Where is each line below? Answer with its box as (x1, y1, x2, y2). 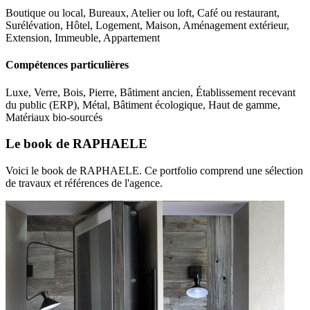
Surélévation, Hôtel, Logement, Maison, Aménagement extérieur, (6, 19, 289, 32)
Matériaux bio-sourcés (6, 111, 102, 123)
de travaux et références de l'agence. (6, 177, 163, 189)
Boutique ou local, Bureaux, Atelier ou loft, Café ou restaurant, (6, 7, 280, 19)
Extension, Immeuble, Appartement (6, 32, 160, 44)
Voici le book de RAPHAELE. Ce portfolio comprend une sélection (6, 165, 303, 176)
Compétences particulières (6, 59, 129, 71)
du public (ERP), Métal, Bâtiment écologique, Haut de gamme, (6, 98, 280, 111)
